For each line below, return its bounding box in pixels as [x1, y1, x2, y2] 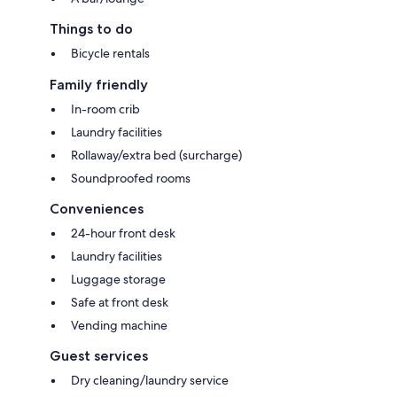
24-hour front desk [71, 224, 175, 241]
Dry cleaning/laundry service [71, 371, 229, 388]
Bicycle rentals [71, 44, 150, 61]
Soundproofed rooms [71, 169, 191, 186]
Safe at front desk [71, 293, 168, 310]
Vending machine [71, 316, 167, 333]
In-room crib [71, 100, 140, 117]
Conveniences [50, 199, 144, 217]
